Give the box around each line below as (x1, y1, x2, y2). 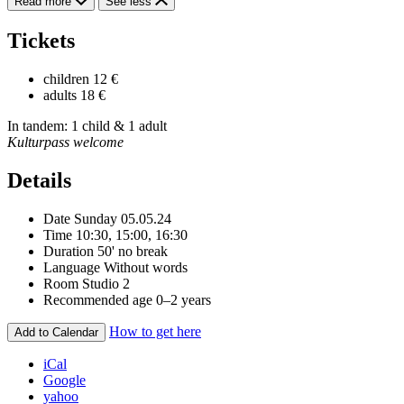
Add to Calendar (14, 325, 98, 339)
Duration (43, 243, 94, 259)
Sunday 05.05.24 (74, 210, 171, 226)
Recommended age (43, 291, 152, 308)
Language (43, 259, 100, 275)
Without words (104, 259, 188, 275)
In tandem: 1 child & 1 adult (7, 118, 167, 134)
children (43, 71, 89, 87)
